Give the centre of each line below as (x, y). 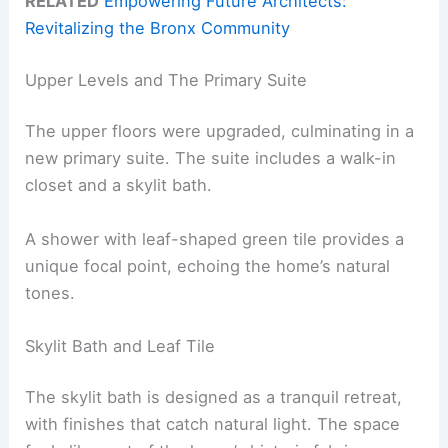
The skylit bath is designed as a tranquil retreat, (214, 397)
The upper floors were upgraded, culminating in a (220, 131)
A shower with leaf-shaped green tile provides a (215, 238)
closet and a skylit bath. (119, 185)
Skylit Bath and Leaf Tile (120, 345)
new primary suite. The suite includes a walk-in (211, 158)
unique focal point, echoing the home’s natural (208, 265)
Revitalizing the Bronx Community (158, 28)
